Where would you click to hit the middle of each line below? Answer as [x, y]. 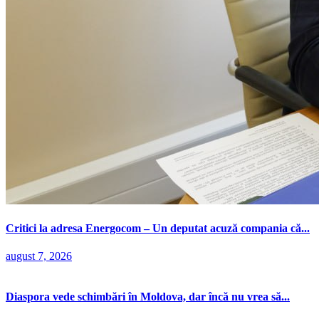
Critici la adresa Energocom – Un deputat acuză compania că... [158, 228]
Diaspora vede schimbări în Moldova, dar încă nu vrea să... [148, 297]
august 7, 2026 [39, 256]
